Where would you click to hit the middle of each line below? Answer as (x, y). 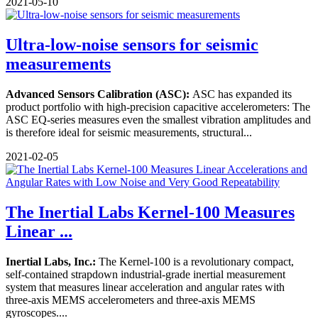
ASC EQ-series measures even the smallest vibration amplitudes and (158, 119)
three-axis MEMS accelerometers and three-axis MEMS (131, 300)
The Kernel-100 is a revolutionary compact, (195, 261)
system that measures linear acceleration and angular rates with (145, 287)
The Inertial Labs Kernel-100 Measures (150, 212)
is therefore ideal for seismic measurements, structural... (129, 132)
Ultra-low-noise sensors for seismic (132, 44)
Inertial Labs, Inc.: (51, 261)
